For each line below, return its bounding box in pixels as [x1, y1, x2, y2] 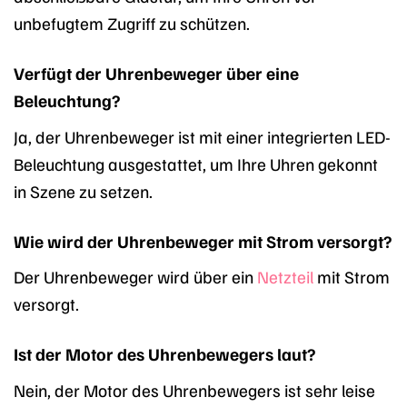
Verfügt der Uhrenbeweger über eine [14, 62, 299, 84]
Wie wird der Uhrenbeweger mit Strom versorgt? [14, 229, 392, 252]
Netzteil [257, 265, 313, 288]
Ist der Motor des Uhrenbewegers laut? [14, 342, 315, 365]
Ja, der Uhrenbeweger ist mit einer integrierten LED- [14, 124, 391, 147]
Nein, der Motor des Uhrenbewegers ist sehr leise [14, 378, 375, 401]
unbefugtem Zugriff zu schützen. [14, 12, 250, 35]
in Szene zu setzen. [14, 179, 153, 202]
